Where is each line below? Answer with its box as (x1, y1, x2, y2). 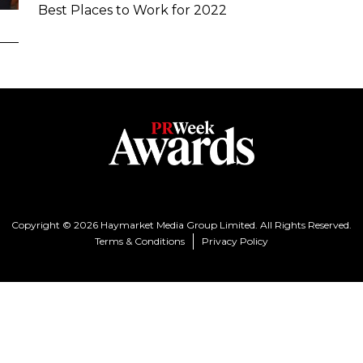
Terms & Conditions (95, 234, 185, 247)
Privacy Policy (202, 234, 268, 247)
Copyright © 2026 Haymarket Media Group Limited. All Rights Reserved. (11, 218, 352, 231)
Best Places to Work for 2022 (37, 2, 227, 18)
